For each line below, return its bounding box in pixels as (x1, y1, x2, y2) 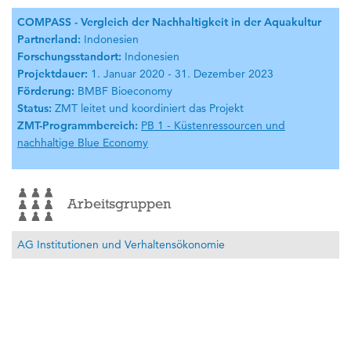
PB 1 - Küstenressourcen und (141, 118, 285, 132)
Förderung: (17, 83, 74, 98)
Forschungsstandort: (17, 49, 121, 63)
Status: (17, 100, 52, 115)
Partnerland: (17, 31, 81, 46)
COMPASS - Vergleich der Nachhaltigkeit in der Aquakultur (17, 14, 321, 29)
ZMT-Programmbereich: (17, 118, 138, 132)
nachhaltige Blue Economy (17, 135, 148, 150)
